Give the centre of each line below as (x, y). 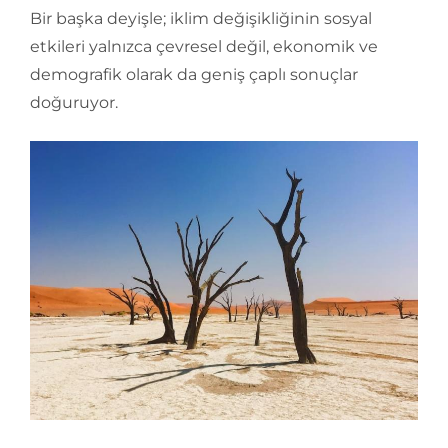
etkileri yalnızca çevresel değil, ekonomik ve (204, 47)
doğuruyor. (74, 103)
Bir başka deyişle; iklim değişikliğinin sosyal (201, 19)
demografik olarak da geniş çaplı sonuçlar (194, 75)
